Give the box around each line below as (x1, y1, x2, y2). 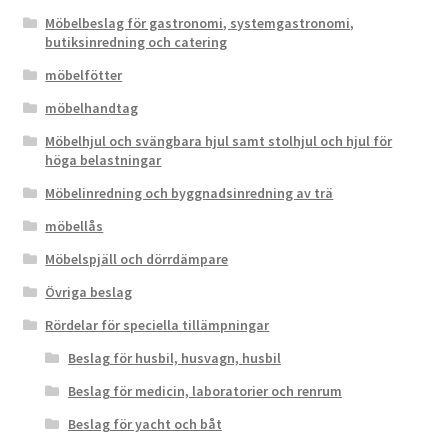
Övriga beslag (45, 282, 133, 301)
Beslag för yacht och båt (67, 414, 222, 433)
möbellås (45, 216, 104, 235)
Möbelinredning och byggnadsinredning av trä (45, 183, 334, 202)
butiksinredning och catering (45, 32, 228, 51)
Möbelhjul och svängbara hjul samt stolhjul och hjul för (45, 131, 393, 150)
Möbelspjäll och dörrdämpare (45, 249, 229, 268)
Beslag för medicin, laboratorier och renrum (67, 381, 342, 400)
